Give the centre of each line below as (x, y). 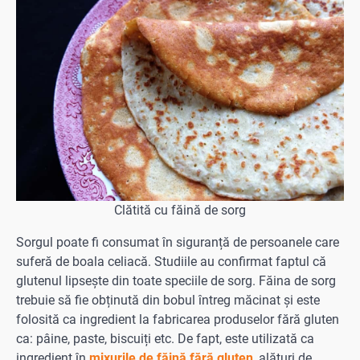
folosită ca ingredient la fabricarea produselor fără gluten (178, 320)
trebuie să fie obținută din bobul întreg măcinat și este (168, 301)
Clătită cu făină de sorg (180, 211)
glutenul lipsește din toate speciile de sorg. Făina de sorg (176, 281)
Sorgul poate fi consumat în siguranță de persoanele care (178, 243)
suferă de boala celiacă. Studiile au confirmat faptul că (171, 262)
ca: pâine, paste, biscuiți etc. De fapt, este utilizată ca (165, 339)
